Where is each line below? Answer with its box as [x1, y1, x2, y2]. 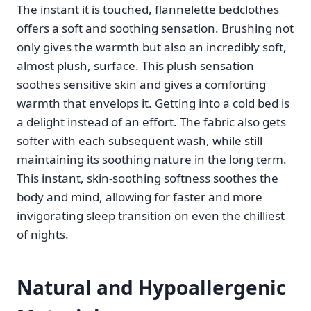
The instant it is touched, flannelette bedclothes [17, 1, 279, 18]
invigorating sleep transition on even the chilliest [17, 208, 285, 224]
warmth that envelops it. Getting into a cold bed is [17, 95, 289, 112]
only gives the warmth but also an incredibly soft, [17, 39, 287, 56]
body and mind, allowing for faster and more [17, 189, 262, 205]
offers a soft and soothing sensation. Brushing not [17, 20, 294, 37]
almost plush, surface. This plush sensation [17, 58, 254, 74]
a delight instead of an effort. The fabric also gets [17, 114, 286, 131]
